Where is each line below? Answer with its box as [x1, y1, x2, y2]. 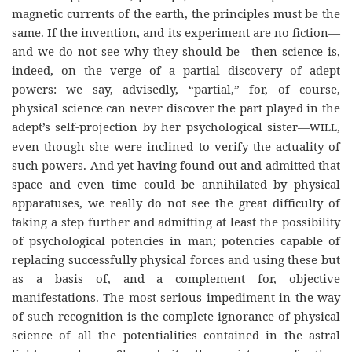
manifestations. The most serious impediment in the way [12, 289, 340, 305]
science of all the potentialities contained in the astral [12, 327, 340, 343]
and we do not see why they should [12, 43, 226, 59]
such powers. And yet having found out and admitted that [12, 157, 340, 173]
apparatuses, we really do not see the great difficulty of [12, 195, 340, 211]
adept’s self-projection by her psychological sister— [12, 119, 310, 134]
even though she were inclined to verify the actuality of [12, 138, 340, 154]
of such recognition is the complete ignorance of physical [12, 308, 340, 324]
